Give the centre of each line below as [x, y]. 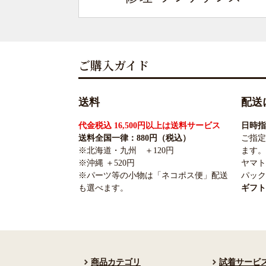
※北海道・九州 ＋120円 [126, 151]
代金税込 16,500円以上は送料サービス [149, 126]
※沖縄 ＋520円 [107, 163]
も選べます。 [103, 188]
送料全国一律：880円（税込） [134, 138]
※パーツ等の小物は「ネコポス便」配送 [153, 176]
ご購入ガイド [114, 65]
